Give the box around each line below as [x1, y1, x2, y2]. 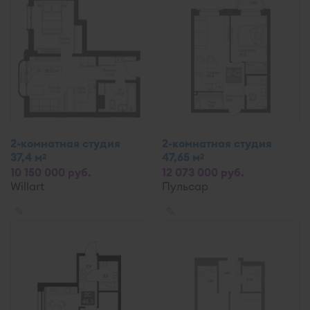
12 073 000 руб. [162, 165, 244, 179]
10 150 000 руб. [10, 165, 91, 179]
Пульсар [162, 179, 208, 193]
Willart [10, 179, 44, 193]
